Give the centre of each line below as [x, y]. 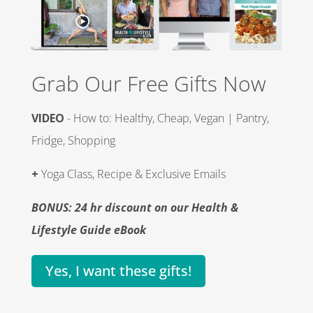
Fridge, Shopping [73, 140]
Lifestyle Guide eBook [88, 230]
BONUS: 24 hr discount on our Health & [134, 207]
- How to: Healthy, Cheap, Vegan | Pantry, [166, 118]
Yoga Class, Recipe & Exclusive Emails [132, 174]
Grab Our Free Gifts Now [148, 83]
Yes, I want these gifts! [118, 270]
